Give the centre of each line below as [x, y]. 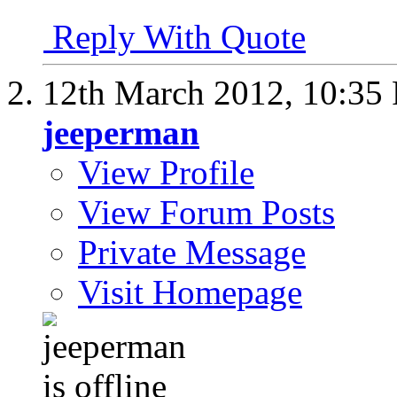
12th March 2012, [172, 93]
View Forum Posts [206, 213]
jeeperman [121, 133]
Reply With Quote [175, 37]
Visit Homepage [190, 292]
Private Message [192, 253]
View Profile [166, 173]
